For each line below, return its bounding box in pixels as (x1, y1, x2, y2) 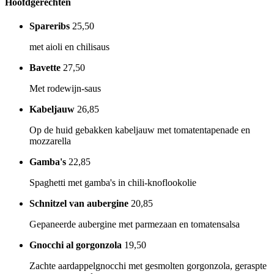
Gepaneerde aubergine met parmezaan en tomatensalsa (29, 219, 240, 230)
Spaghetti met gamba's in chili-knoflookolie (29, 177, 196, 188)
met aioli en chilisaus (29, 42, 109, 53)
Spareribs (29, 21, 70, 32)
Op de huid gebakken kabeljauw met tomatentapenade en (29, 125, 250, 136)
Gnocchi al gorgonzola (29, 240, 122, 251)
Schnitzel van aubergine (29, 198, 128, 209)
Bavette (29, 62, 61, 73)
